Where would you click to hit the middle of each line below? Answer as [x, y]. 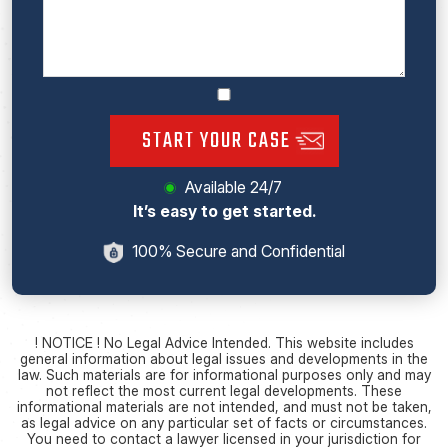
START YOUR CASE [216, 140]
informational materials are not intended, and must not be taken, [224, 407]
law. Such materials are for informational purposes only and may [224, 375]
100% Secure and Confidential [236, 250]
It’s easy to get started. [224, 210]
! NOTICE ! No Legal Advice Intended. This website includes [224, 343]
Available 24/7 [233, 186]
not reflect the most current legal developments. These [224, 391]
